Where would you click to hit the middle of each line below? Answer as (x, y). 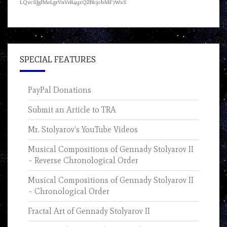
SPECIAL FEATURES (58, 60)
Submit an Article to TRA (72, 110)
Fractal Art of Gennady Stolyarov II (89, 211)
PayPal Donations (60, 90)
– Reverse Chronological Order (83, 161)
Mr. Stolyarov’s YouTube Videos (83, 130)
